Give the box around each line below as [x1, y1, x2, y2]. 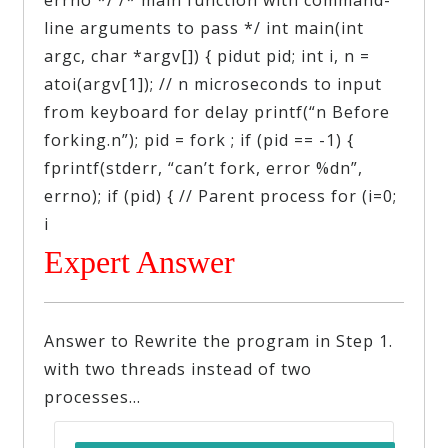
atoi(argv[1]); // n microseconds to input [44, 72, 383, 95]
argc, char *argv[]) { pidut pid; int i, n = [44, 44, 371, 67]
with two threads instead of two [44, 357, 313, 380]
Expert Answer [44, 243, 236, 280]
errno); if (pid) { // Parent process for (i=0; [44, 184, 398, 207]
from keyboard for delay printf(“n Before [44, 100, 391, 123]
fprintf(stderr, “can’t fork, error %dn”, [44, 156, 364, 179]
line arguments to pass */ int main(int [44, 16, 365, 39]
